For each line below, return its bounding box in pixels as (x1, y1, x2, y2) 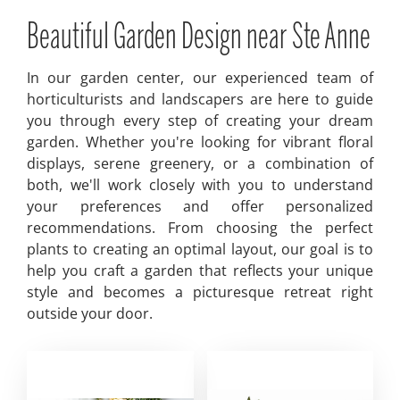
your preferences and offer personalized (27, 196, 373, 216)
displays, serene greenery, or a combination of (27, 154, 373, 173)
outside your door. (27, 304, 153, 323)
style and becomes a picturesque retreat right (27, 282, 373, 302)
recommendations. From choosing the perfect (27, 218, 373, 237)
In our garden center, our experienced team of (27, 68, 373, 87)
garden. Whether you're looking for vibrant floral (27, 132, 373, 152)
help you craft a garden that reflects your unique (27, 261, 373, 280)
